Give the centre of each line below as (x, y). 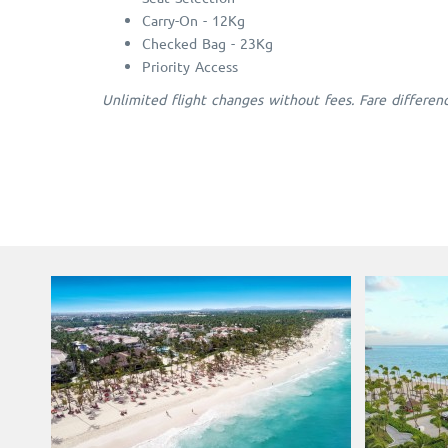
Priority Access (190, 66)
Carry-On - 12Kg (193, 20)
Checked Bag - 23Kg (207, 43)
